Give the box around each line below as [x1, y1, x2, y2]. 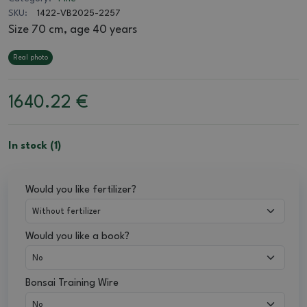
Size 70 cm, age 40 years [8, 24, 137, 36]
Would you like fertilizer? [25, 185, 136, 196]
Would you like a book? [25, 232, 130, 243]
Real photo [13, 54, 48, 62]
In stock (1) [8, 141, 61, 152]
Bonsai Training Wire [25, 278, 119, 289]
